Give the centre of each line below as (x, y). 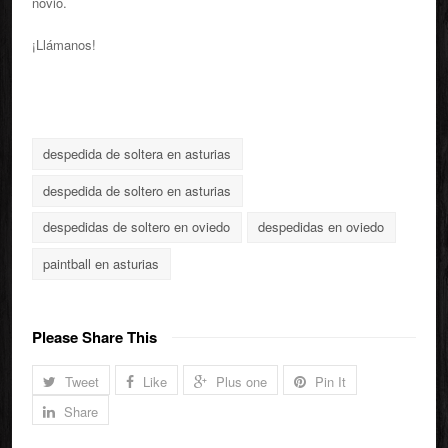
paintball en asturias (101, 264)
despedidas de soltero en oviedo (137, 227)
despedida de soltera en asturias (137, 153)
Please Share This (94, 337)
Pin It (330, 382)
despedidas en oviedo (321, 227)
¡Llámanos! (64, 44)
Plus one (241, 382)
